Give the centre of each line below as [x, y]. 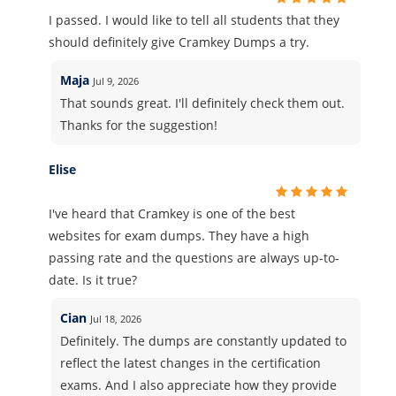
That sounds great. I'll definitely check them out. [203, 103]
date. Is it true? [93, 279]
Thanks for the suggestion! [139, 125]
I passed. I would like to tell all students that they [194, 19]
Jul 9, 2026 [116, 80]
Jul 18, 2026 [116, 318]
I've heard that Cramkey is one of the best [172, 213]
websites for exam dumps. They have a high [179, 235]
